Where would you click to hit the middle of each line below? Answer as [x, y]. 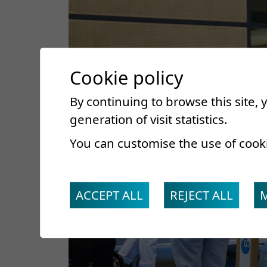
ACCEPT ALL [110, 195]
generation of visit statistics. [149, 119]
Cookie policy [127, 78]
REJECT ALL [202, 195]
